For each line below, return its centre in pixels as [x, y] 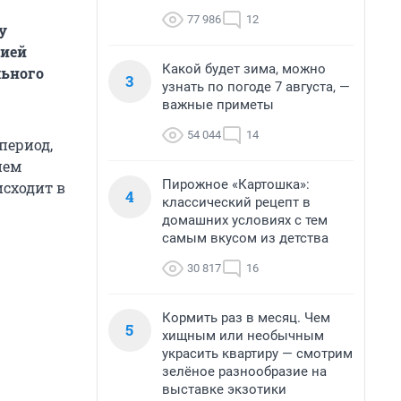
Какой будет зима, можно [244, 69]
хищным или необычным [243, 336]
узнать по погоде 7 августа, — [256, 87]
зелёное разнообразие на [244, 371]
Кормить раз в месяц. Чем [246, 318]
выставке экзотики [224, 389]
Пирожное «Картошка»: [236, 184]
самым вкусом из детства [245, 238]
